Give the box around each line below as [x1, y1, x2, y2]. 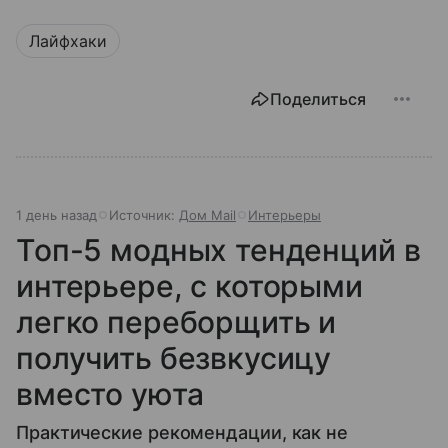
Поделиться [270, 89, 366, 110]
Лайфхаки [29, 31, 107, 52]
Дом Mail [179, 207, 236, 224]
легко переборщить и [16, 304, 337, 341]
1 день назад [16, 207, 97, 224]
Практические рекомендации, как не [16, 422, 349, 444]
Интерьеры [248, 207, 321, 224]
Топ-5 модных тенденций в [16, 232, 421, 269]
